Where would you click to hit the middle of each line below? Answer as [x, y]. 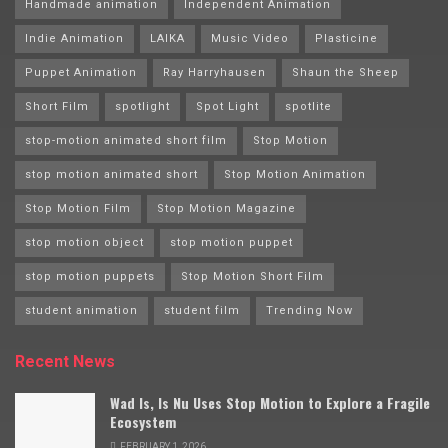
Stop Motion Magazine [226, 209]
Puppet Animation [81, 73]
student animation [81, 311]
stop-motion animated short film [126, 141]
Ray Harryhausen [214, 73]
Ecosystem [143, 422]
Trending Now [309, 311]
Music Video [250, 39]
